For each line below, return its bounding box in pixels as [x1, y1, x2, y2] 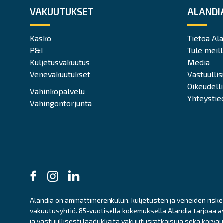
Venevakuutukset [30, 69, 90, 79]
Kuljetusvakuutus [30, 57, 90, 67]
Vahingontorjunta [30, 98, 92, 108]
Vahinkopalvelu [30, 86, 85, 96]
